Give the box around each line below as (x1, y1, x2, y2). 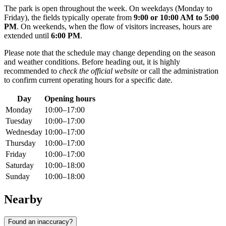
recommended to (4, 67, 59, 76)
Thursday (6, 139, 36, 148)
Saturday (6, 161, 34, 170)
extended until (4, 31, 51, 40)
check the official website (59, 67, 138, 76)
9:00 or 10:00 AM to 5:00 (134, 13, 219, 22)
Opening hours (44, 94, 95, 103)
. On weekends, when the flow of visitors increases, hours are (17, 22, 212, 31)
